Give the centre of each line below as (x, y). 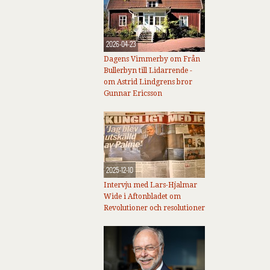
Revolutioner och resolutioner (154, 208)
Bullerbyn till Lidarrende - (148, 71)
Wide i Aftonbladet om (142, 196)
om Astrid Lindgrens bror (148, 82)
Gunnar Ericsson (133, 93)
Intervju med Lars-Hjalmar (150, 185)
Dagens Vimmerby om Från (152, 59)
